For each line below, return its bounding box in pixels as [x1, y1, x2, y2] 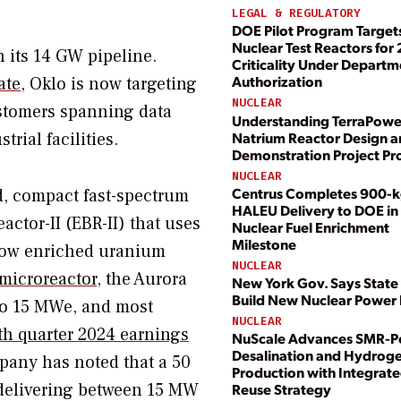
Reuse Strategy [232, 380, 331, 399]
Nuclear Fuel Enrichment [232, 217, 389, 236]
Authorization [232, 72, 322, 91]
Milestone [232, 234, 296, 253]
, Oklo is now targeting [21, 72, 197, 96]
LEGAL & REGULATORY [232, 5, 361, 21]
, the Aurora [97, 267, 187, 291]
